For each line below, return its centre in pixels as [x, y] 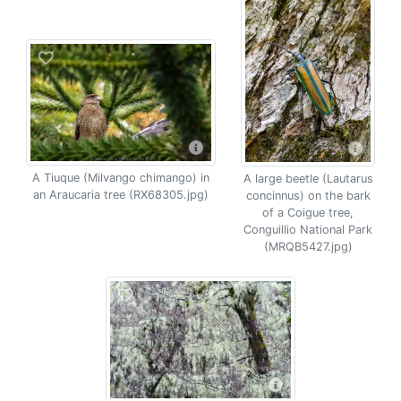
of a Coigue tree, [308, 213]
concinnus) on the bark [308, 196]
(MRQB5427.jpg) [308, 247]
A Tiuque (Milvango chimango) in [121, 178]
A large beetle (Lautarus [308, 179]
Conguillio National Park [308, 230]
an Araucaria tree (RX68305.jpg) [121, 195]
